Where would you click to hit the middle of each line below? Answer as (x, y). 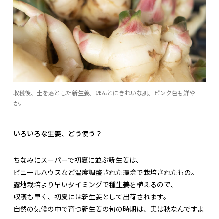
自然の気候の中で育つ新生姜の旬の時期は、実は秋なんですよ (109, 209)
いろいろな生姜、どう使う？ (58, 134)
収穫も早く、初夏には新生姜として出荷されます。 (92, 197)
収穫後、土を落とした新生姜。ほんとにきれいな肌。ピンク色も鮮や (104, 93)
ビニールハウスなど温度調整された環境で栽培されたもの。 (106, 172)
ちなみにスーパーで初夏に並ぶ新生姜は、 (78, 160)
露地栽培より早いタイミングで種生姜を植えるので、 (95, 185)
